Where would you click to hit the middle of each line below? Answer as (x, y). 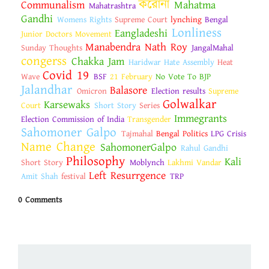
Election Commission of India (73, 119)
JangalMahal (213, 48)
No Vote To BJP (183, 77)
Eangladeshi (141, 33)
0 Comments (40, 200)
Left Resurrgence (127, 175)
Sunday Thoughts (52, 48)
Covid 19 (66, 75)
